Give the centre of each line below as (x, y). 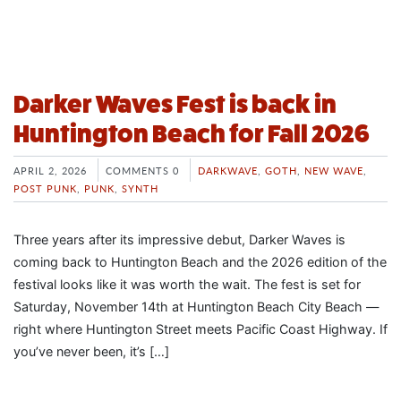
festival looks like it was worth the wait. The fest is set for (187, 284)
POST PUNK (45, 188)
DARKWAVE (228, 170)
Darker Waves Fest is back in (175, 104)
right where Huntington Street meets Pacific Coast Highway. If (200, 328)
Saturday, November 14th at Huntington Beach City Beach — (196, 306)
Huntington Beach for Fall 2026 (192, 134)
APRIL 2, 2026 (50, 170)
